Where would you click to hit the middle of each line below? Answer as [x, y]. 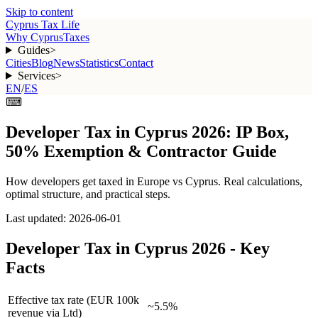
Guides [33, 50]
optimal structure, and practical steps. [88, 194]
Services [36, 76]
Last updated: [37, 218]
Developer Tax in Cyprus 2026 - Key [138, 248]
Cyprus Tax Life [43, 24]
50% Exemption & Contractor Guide [141, 151]
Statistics [99, 63]
